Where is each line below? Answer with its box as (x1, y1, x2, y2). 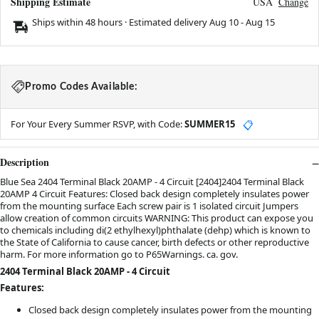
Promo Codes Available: (25, 82, 138, 93)
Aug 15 (246, 16, 275, 29)
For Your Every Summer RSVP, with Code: (11, 117, 184, 131)
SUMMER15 (184, 117, 235, 131)
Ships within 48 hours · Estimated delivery (32, 16, 209, 29)
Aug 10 (209, 16, 239, 29)
